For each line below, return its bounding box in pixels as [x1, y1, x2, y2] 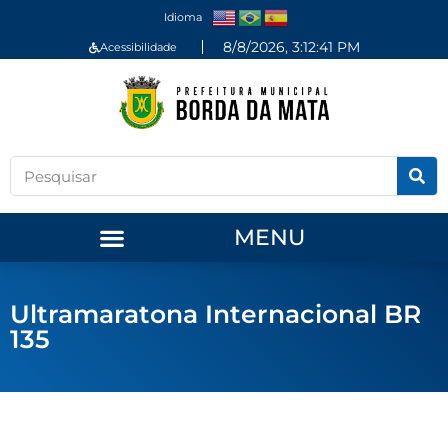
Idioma [163, 9, 202, 24]
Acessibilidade [99, 39, 177, 54]
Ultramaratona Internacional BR [10, 299, 421, 330]
